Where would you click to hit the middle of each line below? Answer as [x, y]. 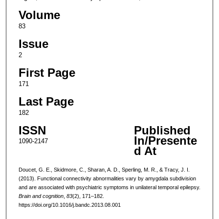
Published [162, 130]
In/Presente [165, 140]
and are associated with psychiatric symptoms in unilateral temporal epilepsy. [109, 187]
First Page [47, 72]
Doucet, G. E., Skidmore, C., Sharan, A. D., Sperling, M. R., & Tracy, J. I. [104, 169]
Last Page [46, 101]
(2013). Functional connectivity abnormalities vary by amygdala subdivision [107, 178]
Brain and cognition [41, 196]
